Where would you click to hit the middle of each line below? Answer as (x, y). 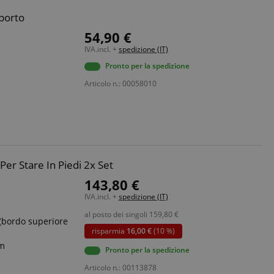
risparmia (109, 231)
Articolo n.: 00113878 (120, 268)
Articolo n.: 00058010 (120, 83)
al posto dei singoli (116, 214)
